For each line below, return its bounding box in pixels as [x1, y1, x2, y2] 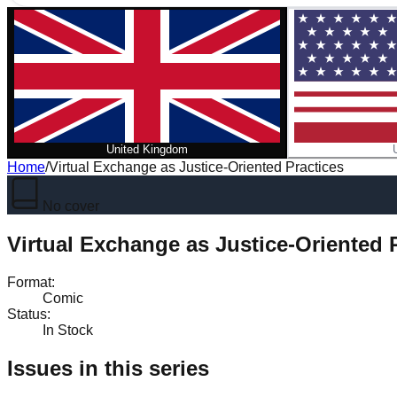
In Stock [43, 322, 93, 338]
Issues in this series [7, 355, 209, 380]
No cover [43, 198, 99, 214]
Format [7, 274, 51, 290]
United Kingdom [106, 143, 188, 156]
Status [7, 306, 47, 322]
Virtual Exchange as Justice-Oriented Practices [49, 160, 344, 175]
